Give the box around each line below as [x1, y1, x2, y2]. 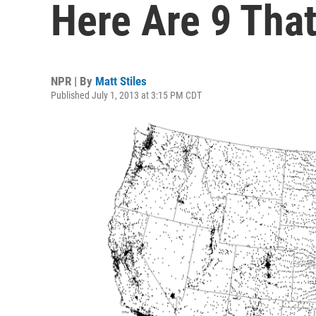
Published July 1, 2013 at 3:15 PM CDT [51, 90, 202, 101]
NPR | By [51, 74, 95, 88]
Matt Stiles [95, 74, 147, 88]
